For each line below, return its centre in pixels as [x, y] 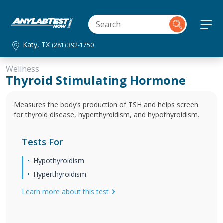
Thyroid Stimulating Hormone [96, 80]
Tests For [42, 142]
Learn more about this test [65, 191]
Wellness [23, 69]
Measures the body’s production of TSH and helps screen [106, 104]
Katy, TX [38, 45]
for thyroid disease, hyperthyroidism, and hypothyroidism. [107, 115]
